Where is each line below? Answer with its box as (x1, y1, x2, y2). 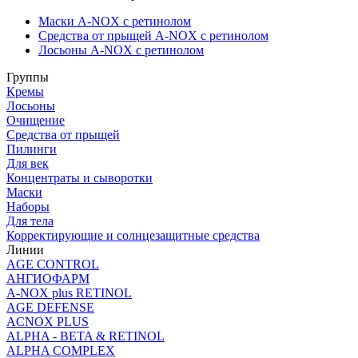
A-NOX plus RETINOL (6, 285, 132, 300)
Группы (6, 70, 49, 84)
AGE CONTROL (6, 257, 99, 271)
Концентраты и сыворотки (6, 170, 153, 185)
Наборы (6, 199, 50, 213)
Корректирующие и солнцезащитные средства (6, 228, 260, 242)
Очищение (6, 113, 65, 127)
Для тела (6, 213, 54, 228)
